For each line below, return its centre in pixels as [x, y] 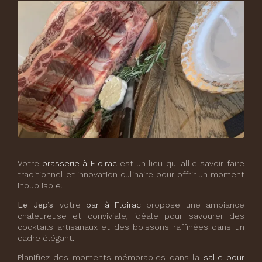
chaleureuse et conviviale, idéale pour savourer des [131, 216]
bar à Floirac [113, 205]
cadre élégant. [46, 238]
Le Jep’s [39, 205]
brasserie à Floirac [80, 163]
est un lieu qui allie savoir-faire [181, 163]
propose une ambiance [192, 205]
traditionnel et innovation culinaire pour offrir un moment [131, 175]
